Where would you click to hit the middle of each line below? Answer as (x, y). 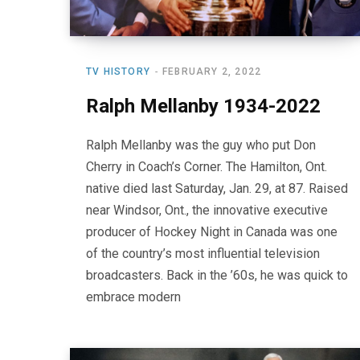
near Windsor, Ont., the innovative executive (207, 211)
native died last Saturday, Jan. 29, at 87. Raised (217, 189)
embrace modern (133, 297)
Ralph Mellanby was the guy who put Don (201, 145)
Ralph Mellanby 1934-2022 (203, 106)
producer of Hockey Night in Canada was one (212, 232)
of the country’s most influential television (203, 254)
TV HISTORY (118, 72)
